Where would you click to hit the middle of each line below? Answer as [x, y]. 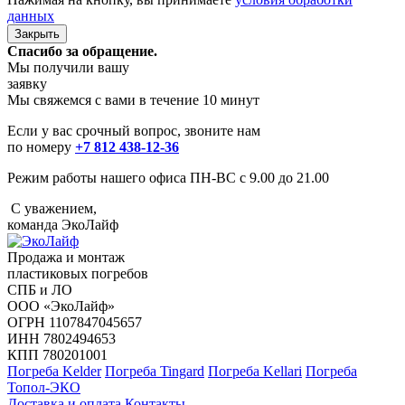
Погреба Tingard [155, 372]
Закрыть [37, 34]
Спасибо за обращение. [82, 52]
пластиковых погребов [78, 274]
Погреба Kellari [255, 372]
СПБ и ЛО [40, 290]
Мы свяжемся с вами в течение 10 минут [133, 100]
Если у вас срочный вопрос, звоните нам [134, 131]
